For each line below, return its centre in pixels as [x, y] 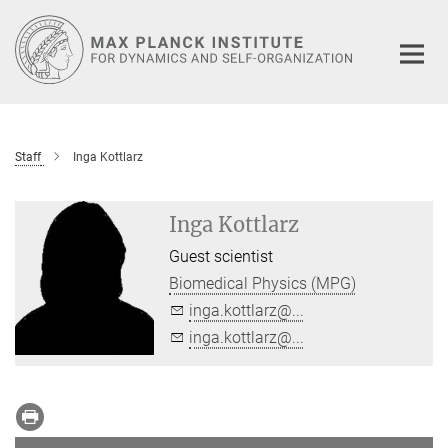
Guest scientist [221, 256]
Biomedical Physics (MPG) [263, 283]
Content [32, 45]
